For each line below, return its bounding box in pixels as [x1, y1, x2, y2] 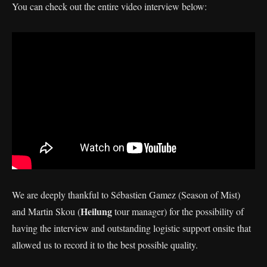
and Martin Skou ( [12, 204, 80, 218]
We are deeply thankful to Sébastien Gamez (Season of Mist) [12, 188, 240, 201]
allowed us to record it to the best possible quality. [12, 238, 198, 251]
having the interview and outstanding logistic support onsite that [12, 221, 251, 234]
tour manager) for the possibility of [114, 204, 244, 218]
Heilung [80, 204, 114, 218]
